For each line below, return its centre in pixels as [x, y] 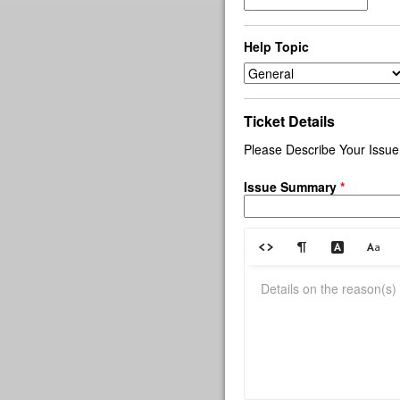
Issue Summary [292, 187]
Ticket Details [289, 121]
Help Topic [276, 46]
